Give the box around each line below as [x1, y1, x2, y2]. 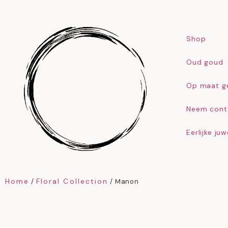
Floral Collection [36, 177, 108, 186]
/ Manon [108, 177, 139, 186]
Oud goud [186, 58, 223, 67]
